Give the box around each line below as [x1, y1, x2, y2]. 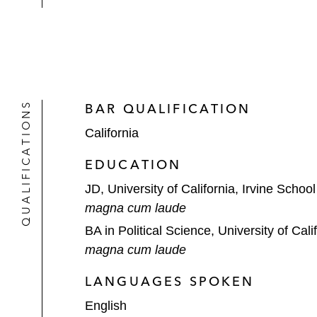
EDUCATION [85, 156, 182, 173]
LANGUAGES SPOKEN [85, 272, 255, 289]
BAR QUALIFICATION [85, 100, 251, 117]
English [85, 298, 127, 313]
